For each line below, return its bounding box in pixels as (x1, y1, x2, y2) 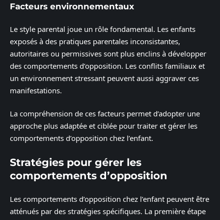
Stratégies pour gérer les (10, 156, 141, 168)
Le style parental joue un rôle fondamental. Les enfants (10, 24, 195, 34)
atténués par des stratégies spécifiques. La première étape (10, 206, 206, 217)
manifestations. (10, 85, 62, 95)
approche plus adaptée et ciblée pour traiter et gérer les (10, 121, 197, 131)
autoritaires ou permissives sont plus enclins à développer (10, 48, 206, 58)
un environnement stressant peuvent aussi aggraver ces (10, 73, 199, 83)
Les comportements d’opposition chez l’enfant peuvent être (10, 194, 209, 204)
